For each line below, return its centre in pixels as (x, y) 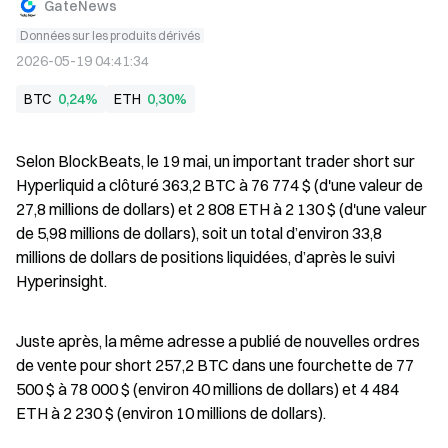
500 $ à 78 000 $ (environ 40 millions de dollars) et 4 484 (207, 389)
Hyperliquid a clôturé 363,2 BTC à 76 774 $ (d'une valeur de (219, 185)
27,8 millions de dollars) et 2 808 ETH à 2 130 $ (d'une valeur (221, 209)
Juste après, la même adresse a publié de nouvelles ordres (218, 341)
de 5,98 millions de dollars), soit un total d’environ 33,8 (199, 233)
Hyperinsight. (61, 281)
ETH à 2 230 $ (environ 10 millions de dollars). (171, 413)
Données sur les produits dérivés (110, 35)
